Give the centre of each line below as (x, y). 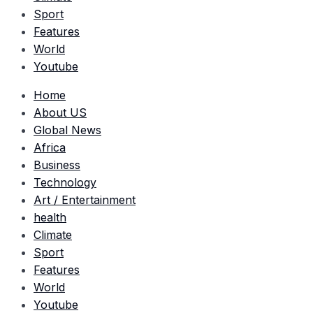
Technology (65, 183)
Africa (50, 148)
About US (60, 113)
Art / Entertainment (85, 200)
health (50, 218)
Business (57, 165)
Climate (53, 235)
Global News (67, 130)
